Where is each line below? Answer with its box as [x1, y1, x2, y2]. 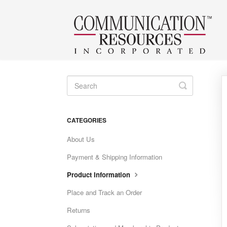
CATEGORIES [67, 116, 106, 125]
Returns [67, 205, 90, 215]
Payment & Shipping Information [67, 152, 162, 162]
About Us [67, 134, 95, 144]
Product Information [67, 170, 132, 179]
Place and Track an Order [67, 187, 142, 197]
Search [182, 87, 212, 100]
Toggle [182, 79, 210, 92]
